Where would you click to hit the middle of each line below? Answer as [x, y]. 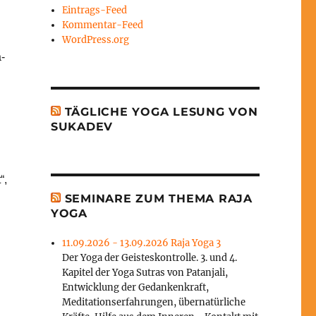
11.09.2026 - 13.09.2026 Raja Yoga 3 [142, 243]
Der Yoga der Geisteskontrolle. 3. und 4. [150, 258]
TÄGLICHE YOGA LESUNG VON [161, 112]
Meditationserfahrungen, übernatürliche [154, 303]
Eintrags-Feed [95, 11]
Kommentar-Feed [103, 25]
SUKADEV [82, 127]
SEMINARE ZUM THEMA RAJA [158, 199]
